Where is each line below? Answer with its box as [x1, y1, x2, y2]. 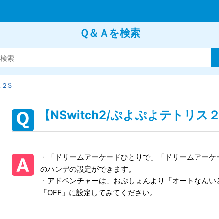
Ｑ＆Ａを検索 [79, 27, 140, 39]
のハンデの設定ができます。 [40, 164, 135, 174]
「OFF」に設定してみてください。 [40, 188, 157, 197]
